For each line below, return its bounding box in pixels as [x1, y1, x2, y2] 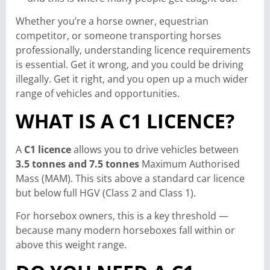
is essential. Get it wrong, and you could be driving [16, 58, 243, 72]
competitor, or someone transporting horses [16, 29, 221, 43]
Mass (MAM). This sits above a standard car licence [16, 171, 245, 185]
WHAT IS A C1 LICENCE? [16, 107, 234, 134]
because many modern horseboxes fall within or [16, 224, 235, 237]
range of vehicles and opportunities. [16, 87, 180, 101]
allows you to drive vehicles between [71, 142, 239, 156]
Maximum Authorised [139, 157, 240, 171]
